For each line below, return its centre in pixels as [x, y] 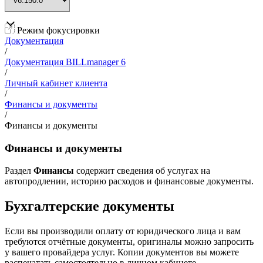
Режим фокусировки [57, 30]
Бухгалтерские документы [90, 206]
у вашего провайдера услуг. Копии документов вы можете [122, 252]
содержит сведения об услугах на [142, 171]
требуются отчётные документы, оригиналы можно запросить [129, 242]
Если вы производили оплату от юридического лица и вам [123, 231]
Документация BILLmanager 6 [65, 62]
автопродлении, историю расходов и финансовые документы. [129, 181]
